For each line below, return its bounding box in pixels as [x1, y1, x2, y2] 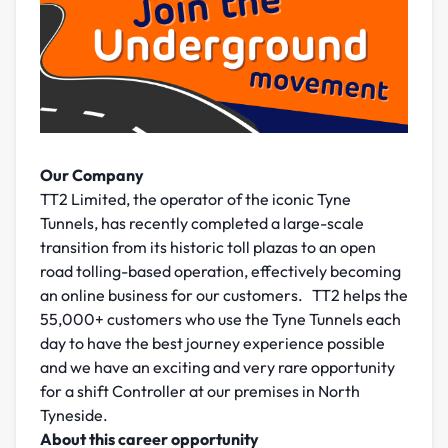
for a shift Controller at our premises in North [40, 381, 360, 402]
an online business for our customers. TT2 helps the [40, 285, 408, 306]
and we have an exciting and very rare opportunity [40, 357, 395, 378]
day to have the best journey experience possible [40, 333, 385, 354]
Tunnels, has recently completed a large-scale [40, 213, 364, 234]
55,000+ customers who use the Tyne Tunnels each [40, 309, 401, 330]
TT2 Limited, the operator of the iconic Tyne [40, 189, 351, 210]
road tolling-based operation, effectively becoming [40, 261, 401, 282]
